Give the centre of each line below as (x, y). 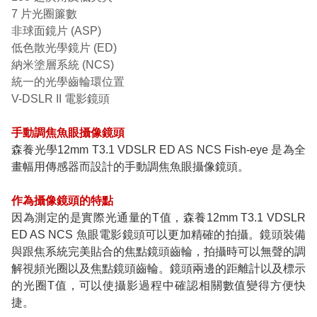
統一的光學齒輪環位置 (68, 82)
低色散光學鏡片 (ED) (64, 48)
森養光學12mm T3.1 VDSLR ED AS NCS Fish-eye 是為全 (158, 150)
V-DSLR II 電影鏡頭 (60, 99)
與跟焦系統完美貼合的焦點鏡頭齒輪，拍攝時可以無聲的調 (158, 252)
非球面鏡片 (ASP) (56, 31)
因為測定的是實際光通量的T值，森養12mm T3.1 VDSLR (158, 218)
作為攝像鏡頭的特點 (62, 201)
